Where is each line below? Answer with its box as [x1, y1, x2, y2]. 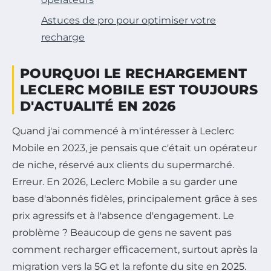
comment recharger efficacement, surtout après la [12, 243, 258, 255]
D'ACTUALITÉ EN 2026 [20, 97, 176, 114]
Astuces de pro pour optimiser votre [41, 14, 216, 26]
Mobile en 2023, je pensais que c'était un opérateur [12, 142, 257, 154]
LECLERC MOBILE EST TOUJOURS [20, 81, 258, 98]
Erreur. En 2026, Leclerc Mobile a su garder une [12, 175, 238, 188]
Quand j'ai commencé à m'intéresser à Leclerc [12, 125, 234, 137]
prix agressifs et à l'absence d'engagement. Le [12, 209, 234, 221]
